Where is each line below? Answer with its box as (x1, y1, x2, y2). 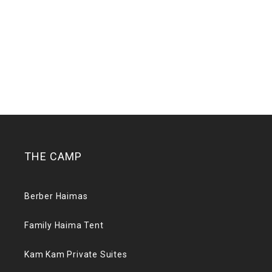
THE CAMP (24, 150, 82, 163)
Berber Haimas (24, 191, 88, 201)
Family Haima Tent (24, 220, 104, 230)
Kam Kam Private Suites (24, 250, 127, 259)
